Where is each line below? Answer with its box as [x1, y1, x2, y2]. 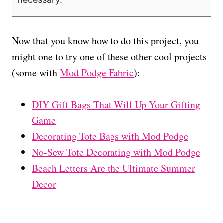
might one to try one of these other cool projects [12, 49, 207, 63]
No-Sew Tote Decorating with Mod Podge [32, 145, 200, 159]
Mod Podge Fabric [60, 65, 134, 79]
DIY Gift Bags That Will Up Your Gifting [32, 97, 200, 111]
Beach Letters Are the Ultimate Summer [32, 161, 195, 175]
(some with [12, 65, 60, 79]
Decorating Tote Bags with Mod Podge [32, 129, 188, 143]
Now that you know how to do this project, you [12, 33, 199, 47]
